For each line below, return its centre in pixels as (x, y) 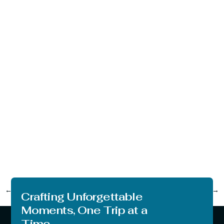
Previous (27, 190)
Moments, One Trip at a (84, 210)
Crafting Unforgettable (82, 196)
